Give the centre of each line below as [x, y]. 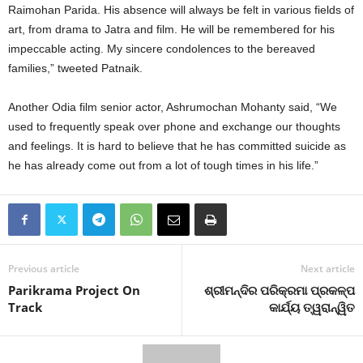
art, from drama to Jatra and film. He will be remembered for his [171, 29]
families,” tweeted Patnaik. [75, 68]
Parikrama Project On [74, 290]
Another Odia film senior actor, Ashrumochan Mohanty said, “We [173, 107]
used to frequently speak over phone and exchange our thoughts [174, 126]
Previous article [44, 269]
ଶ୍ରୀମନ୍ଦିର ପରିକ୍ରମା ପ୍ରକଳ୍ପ [280, 290]
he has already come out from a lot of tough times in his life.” [163, 165]
